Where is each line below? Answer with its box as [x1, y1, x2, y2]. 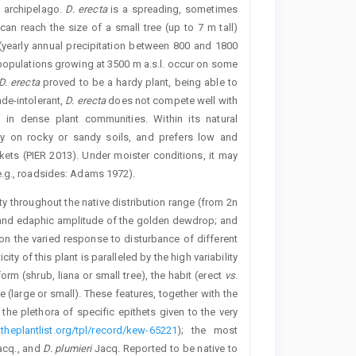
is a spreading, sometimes [106, 3, 238, 16]
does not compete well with [106, 95, 238, 107]
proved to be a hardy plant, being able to [39, 76, 238, 89]
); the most [177, 324, 238, 337]
